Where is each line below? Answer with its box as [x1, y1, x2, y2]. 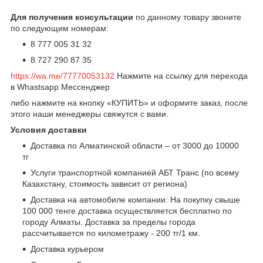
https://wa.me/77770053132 [11, 70, 114, 80]
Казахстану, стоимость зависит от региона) [22, 178, 187, 188]
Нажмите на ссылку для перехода [114, 70, 248, 80]
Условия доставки [11, 124, 87, 134]
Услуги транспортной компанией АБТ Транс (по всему [31, 167, 239, 177]
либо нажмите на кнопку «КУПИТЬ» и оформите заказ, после [11, 97, 248, 107]
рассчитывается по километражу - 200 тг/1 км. [22, 228, 200, 238]
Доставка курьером [31, 244, 104, 254]
